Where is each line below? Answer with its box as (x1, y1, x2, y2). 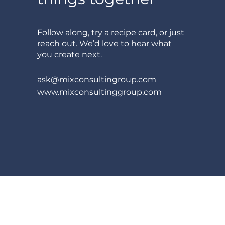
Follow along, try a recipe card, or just (37, 28, 184, 37)
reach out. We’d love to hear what (37, 39, 172, 48)
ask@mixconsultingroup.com (37, 75, 156, 84)
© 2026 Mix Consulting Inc (75, 204, 189, 213)
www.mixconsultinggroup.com (37, 87, 162, 97)
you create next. (37, 50, 102, 59)
